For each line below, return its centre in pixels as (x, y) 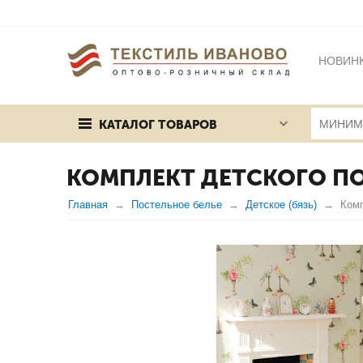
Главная (88, 205)
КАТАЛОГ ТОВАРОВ (158, 125)
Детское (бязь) (281, 205)
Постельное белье (177, 205)
